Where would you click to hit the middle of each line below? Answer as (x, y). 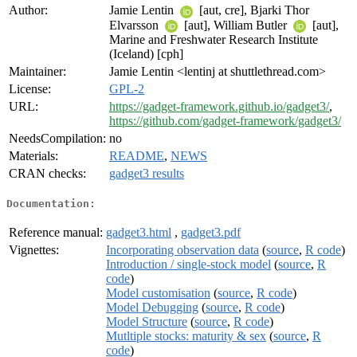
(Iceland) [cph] (146, 53)
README (137, 156)
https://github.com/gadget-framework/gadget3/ (225, 121)
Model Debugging (152, 307)
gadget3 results (147, 174)
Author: (28, 10)
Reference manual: (56, 232)
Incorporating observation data (182, 249)
